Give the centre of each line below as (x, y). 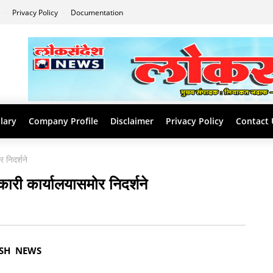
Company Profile (63, 121)
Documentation (97, 12)
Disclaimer (132, 121)
